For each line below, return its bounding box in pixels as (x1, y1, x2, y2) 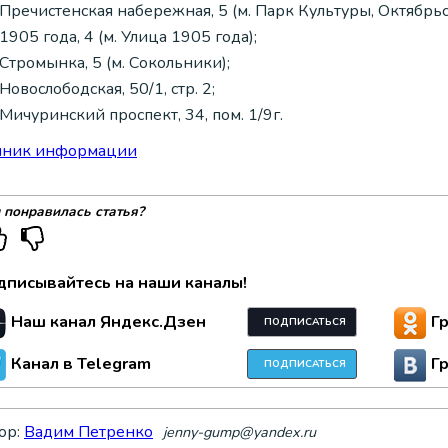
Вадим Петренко (24, 421, 153, 444)
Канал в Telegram (11, 353, 151, 376)
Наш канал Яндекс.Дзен (11, 311, 206, 334)
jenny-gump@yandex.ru (163, 422, 316, 443)
